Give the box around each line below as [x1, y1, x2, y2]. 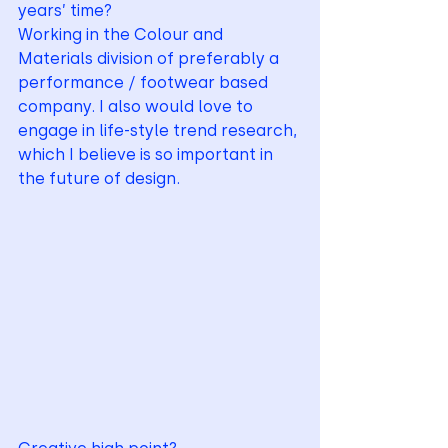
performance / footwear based [18, 73, 272, 93]
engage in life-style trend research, [18, 121, 301, 141]
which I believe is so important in [18, 145, 277, 165]
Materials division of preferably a [18, 49, 283, 69]
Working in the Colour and [18, 25, 227, 45]
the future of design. [18, 169, 180, 189]
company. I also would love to [18, 97, 257, 117]
